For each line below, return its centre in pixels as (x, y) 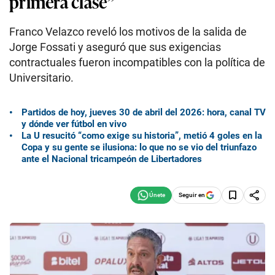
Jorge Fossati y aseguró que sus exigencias (115, 47)
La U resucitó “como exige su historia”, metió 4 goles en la (142, 135)
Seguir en (192, 195)
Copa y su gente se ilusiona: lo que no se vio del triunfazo (139, 147)
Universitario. (41, 78)
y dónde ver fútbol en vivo (74, 124)
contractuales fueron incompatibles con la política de (137, 62)
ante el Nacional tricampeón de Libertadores (112, 159)
